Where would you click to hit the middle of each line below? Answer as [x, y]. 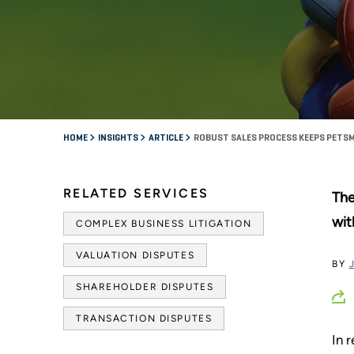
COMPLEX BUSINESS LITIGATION [164, 223]
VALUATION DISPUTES [136, 255]
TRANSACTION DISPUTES [144, 318]
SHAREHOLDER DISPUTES [145, 286]
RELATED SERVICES [136, 193]
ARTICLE [167, 138]
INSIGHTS [119, 138]
